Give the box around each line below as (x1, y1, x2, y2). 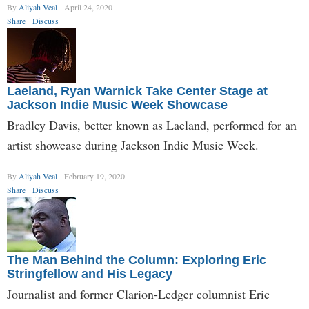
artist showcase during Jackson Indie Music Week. (7, 137, 259, 153)
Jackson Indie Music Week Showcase (7, 98, 228, 112)
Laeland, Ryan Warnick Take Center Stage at (7, 84, 268, 98)
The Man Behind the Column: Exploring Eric (7, 253, 266, 267)
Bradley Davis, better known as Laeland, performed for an (7, 117, 297, 133)
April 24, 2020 (64, 1, 112, 12)
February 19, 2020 (64, 170, 125, 181)
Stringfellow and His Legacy (7, 267, 172, 281)
